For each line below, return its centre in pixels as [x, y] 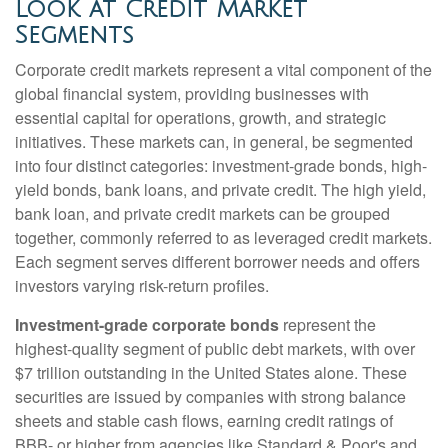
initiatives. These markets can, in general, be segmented [214, 142]
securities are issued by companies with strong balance [210, 397]
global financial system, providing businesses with [192, 94]
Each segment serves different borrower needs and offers [217, 262]
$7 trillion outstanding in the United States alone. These [211, 373]
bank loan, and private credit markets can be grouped [202, 214]
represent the [327, 325]
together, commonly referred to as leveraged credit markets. [223, 238]
